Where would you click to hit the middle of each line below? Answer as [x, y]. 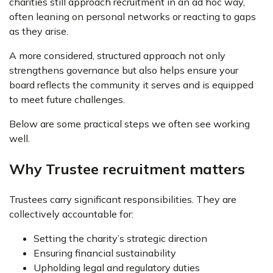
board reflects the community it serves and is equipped [131, 85]
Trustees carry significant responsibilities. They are [123, 199]
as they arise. [39, 31]
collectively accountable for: [71, 214]
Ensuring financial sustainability [106, 253]
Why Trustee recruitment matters [127, 169]
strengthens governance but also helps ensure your [124, 70]
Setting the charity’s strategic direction [122, 238]
